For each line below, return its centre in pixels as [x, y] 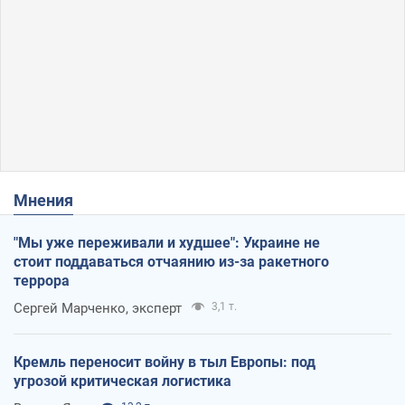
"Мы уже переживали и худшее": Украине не [167, 242]
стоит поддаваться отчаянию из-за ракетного [171, 261]
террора [42, 280]
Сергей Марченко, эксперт [98, 308]
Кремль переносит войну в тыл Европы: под [165, 362]
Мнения [51, 200]
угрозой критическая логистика [122, 381]
